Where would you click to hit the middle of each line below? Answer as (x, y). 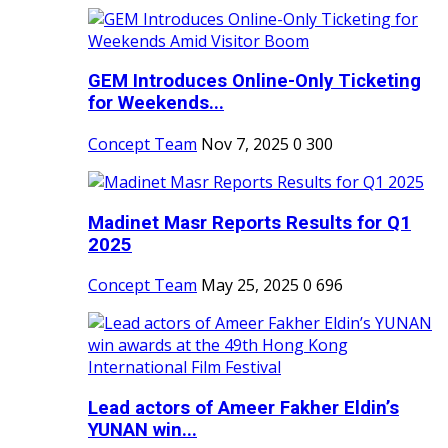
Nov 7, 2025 (245, 143)
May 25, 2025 (250, 285)
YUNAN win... (142, 430)
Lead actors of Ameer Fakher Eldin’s (243, 408)
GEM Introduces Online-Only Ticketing (254, 81)
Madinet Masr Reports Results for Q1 (249, 222)
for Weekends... (156, 103)
